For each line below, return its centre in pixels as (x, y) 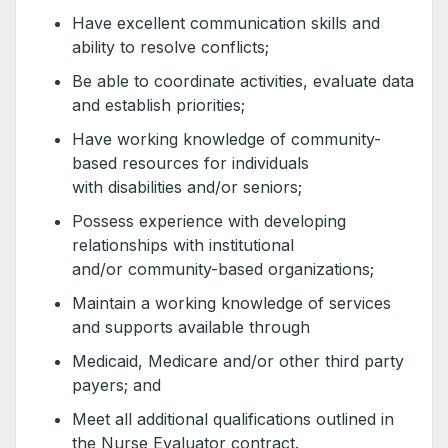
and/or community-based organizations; (225, 269)
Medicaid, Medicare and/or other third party (238, 361)
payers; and (119, 385)
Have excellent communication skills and (226, 23)
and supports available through (193, 327)
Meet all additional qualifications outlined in (233, 419)
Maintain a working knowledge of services (231, 303)
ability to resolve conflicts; (173, 47)
